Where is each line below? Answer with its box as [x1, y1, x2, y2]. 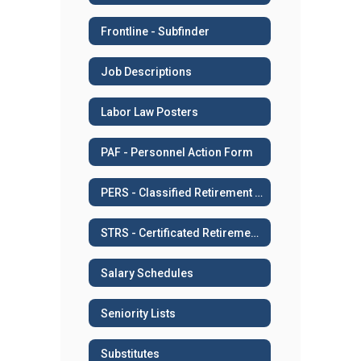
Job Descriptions [101, 64, 192, 78]
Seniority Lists [101, 306, 176, 320]
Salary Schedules [101, 266, 193, 280]
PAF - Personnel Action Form [101, 145, 253, 159]
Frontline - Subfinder [101, 24, 210, 38]
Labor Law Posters [101, 105, 198, 118]
